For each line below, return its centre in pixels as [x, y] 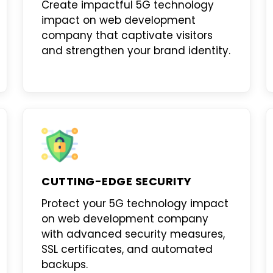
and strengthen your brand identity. [136, 51]
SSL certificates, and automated [127, 249]
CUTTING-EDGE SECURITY [117, 181]
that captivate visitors [153, 35]
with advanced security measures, [133, 234]
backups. [65, 264]
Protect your [76, 204]
